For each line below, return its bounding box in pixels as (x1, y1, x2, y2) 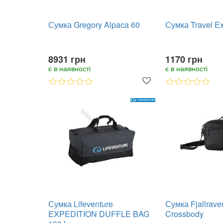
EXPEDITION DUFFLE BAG (48, 208, 149, 220)
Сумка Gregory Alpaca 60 (48, 19, 140, 30)
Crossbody (165, 208, 204, 220)
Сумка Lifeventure (48, 198, 113, 210)
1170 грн (165, 53, 203, 66)
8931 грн (48, 53, 86, 66)
